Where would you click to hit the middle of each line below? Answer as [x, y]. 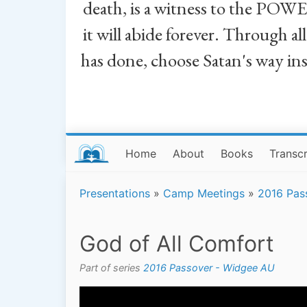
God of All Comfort [177, 243]
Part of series [111, 267]
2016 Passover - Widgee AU [209, 267]
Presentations [115, 193]
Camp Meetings [204, 193]
